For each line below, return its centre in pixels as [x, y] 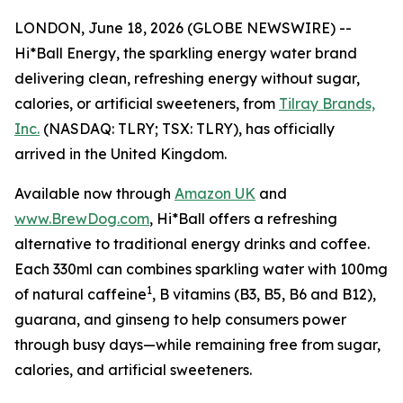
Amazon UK [215, 193]
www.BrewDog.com [82, 219]
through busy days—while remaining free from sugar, [197, 345]
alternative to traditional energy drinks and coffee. [192, 244]
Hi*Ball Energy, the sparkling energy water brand [186, 53]
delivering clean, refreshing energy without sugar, [187, 78]
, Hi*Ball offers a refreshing [243, 219]
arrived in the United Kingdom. [121, 154]
